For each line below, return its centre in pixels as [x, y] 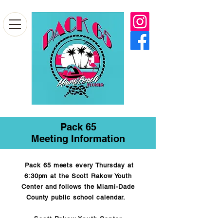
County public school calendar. [78, 197]
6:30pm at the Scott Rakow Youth [78, 176]
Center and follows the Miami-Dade [78, 187]
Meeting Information [78, 139]
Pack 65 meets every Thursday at [79, 165]
